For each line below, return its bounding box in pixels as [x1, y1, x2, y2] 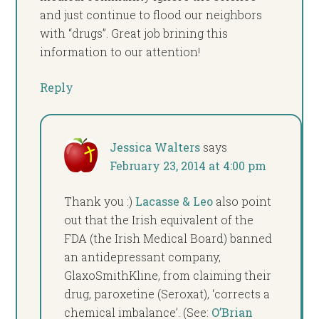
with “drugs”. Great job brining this [40, 25, 229, 41]
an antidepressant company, [64, 249, 221, 264]
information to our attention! [40, 43, 201, 59]
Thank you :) [64, 193, 136, 209]
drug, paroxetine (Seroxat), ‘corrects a [64, 286, 271, 301]
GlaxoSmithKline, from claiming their [64, 267, 272, 283]
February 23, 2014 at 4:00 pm [110, 157, 267, 173]
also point [213, 193, 272, 209]
